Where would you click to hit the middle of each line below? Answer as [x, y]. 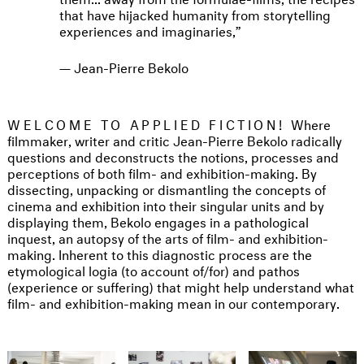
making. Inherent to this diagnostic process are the [160, 253]
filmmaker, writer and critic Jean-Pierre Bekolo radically [175, 140]
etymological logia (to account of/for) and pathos [154, 270]
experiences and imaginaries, [147, 30]
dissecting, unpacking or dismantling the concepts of [167, 188]
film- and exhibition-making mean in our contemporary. [173, 302]
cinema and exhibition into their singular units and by [166, 205]
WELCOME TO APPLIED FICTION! [149, 123]
